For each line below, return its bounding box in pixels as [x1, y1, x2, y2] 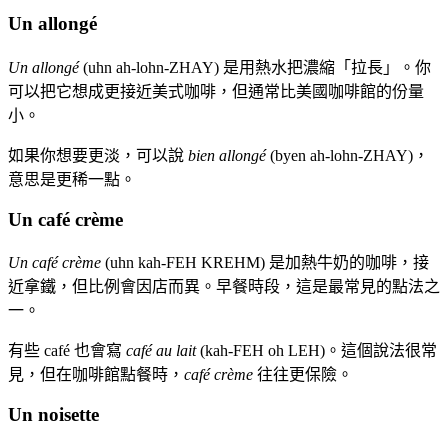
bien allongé [188, 146, 266, 164]
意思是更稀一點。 [8, 170, 136, 188]
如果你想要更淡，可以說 [8, 146, 188, 164]
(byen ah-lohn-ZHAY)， [266, 146, 429, 164]
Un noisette [8, 404, 99, 426]
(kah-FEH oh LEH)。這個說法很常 [196, 342, 437, 360]
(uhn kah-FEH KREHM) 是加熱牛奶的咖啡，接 [101, 254, 429, 272]
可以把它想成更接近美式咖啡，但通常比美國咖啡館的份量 [8, 82, 424, 100]
